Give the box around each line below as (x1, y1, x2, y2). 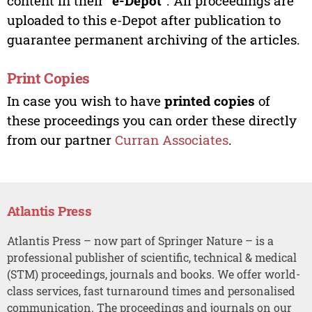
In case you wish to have (6, 91, 164, 109)
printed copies (164, 91, 255, 109)
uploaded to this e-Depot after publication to (6, 10, 281, 29)
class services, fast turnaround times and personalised (6, 283, 295, 298)
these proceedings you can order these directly (6, 111, 297, 129)
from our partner (6, 130, 115, 148)
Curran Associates (114, 130, 228, 148)
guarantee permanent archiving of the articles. (6, 30, 300, 48)
